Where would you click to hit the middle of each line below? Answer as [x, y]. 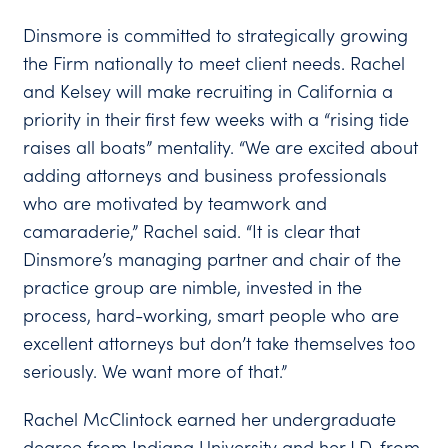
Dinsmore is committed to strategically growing [216, 35]
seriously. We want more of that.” [155, 371]
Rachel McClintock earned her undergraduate [210, 419]
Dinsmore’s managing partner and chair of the [212, 259]
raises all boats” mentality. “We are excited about [221, 147]
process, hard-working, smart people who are [211, 315]
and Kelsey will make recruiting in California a [208, 91]
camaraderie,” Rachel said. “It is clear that [192, 231]
